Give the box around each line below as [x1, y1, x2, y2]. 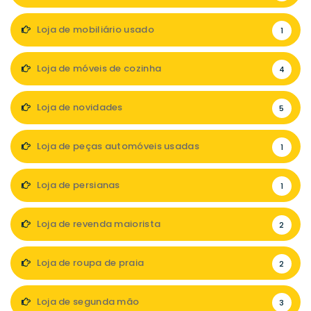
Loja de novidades [34, 101, 123, 114]
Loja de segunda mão [34, 295, 140, 308]
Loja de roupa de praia [34, 256, 144, 269]
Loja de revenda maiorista [34, 217, 161, 230]
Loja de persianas [34, 178, 120, 192]
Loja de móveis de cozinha [34, 62, 162, 75]
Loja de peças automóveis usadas [34, 140, 199, 153]
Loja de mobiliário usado [34, 23, 154, 36]
